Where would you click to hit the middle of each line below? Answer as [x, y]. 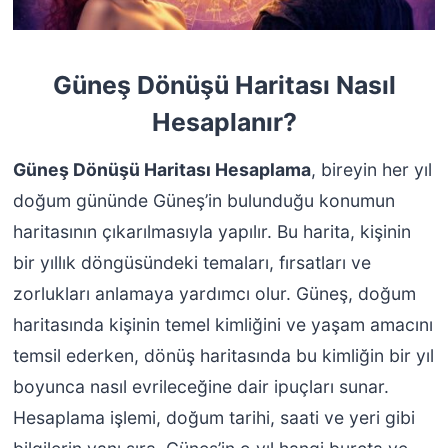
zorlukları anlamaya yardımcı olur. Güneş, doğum [214, 293]
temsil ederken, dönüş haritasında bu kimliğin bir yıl [223, 355]
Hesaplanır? [224, 122]
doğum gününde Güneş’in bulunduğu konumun [203, 200]
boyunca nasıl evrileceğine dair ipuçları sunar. [200, 386]
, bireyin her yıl [371, 169]
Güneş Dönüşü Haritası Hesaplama [161, 169]
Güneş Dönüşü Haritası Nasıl [224, 85]
